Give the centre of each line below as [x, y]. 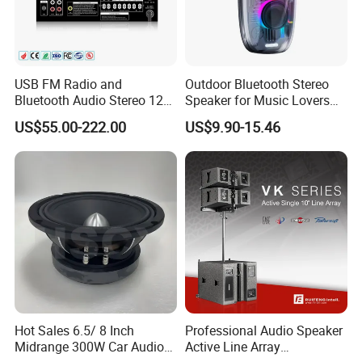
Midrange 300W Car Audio [90, 347]
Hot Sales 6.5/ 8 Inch [75, 331]
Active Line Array [232, 347]
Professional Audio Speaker [263, 331]
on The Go [214, 116]
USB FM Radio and [69, 84]
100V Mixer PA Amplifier [84, 116]
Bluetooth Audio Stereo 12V [93, 100]
